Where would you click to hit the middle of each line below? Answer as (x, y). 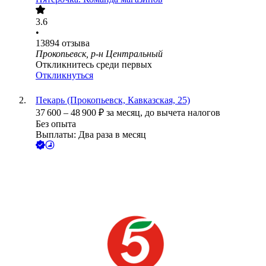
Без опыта (56, 124)
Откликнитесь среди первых (94, 65)
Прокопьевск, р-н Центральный (99, 54)
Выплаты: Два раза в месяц (91, 135)
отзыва (76, 43)
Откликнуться (64, 75)
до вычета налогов (183, 113)
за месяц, (126, 113)
